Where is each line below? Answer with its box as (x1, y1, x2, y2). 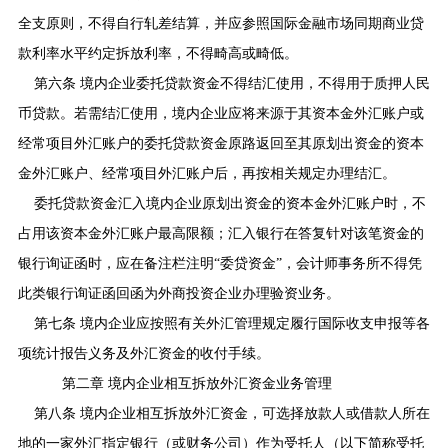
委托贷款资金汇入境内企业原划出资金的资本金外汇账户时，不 (33, 195, 426, 211)
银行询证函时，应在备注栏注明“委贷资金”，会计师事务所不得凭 (17, 255, 422, 271)
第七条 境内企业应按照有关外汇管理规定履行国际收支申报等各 (33, 315, 430, 331)
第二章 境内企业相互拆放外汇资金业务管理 (61, 375, 332, 391)
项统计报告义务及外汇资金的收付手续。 (17, 345, 270, 361)
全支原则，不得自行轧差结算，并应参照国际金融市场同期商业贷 (17, 15, 424, 31)
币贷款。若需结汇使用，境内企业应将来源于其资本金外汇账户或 (17, 105, 424, 121)
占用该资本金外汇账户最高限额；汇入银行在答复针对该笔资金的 (17, 225, 424, 241)
